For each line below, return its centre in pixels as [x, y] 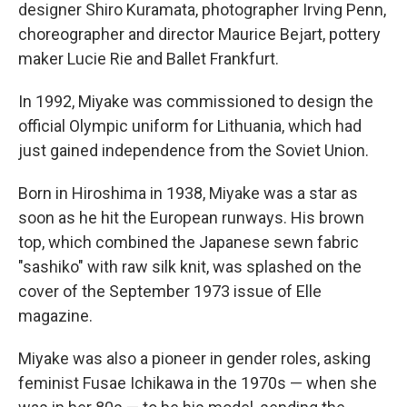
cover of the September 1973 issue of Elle [170, 291]
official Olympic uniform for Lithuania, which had [190, 126]
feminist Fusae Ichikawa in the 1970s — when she [198, 383]
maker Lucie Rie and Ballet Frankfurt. [149, 59]
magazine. [55, 316]
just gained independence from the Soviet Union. [194, 150]
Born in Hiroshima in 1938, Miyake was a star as [188, 193]
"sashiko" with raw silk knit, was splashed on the [190, 267]
